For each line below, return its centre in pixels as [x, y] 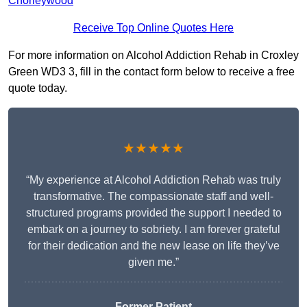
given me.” [153, 262]
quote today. [38, 88]
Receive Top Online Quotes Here [153, 28]
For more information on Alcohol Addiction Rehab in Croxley [153, 56]
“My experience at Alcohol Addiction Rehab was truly [153, 180]
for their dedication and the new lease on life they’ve [153, 246]
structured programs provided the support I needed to [153, 213]
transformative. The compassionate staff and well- [153, 197]
